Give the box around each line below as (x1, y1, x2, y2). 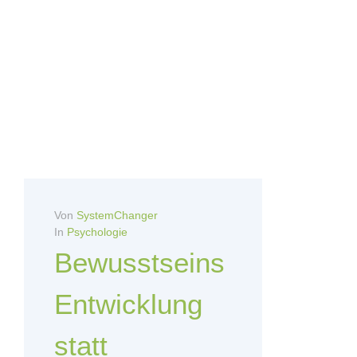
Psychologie (67, 226, 127, 239)
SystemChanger (76, 209, 158, 222)
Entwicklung (54, 288, 202, 320)
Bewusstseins (54, 247, 225, 279)
